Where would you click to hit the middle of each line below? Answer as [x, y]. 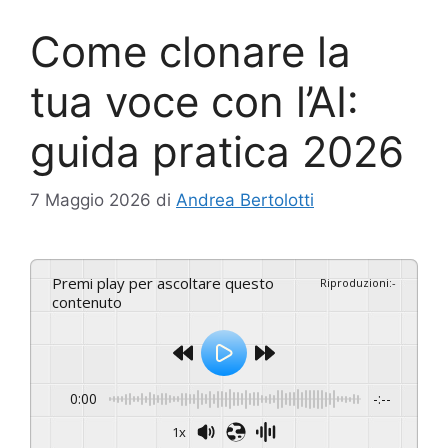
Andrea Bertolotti [245, 200]
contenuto [87, 302]
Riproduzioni [354, 283]
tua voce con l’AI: [194, 101]
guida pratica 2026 [217, 151]
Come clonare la [190, 51]
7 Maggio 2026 [90, 200]
